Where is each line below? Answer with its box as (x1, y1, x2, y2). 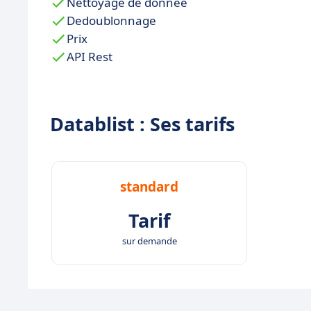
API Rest (67, 48, 112, 65)
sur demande (121, 234, 177, 247)
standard (120, 177, 178, 196)
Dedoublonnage (67, 12, 156, 28)
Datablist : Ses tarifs (50, 110, 235, 137)
